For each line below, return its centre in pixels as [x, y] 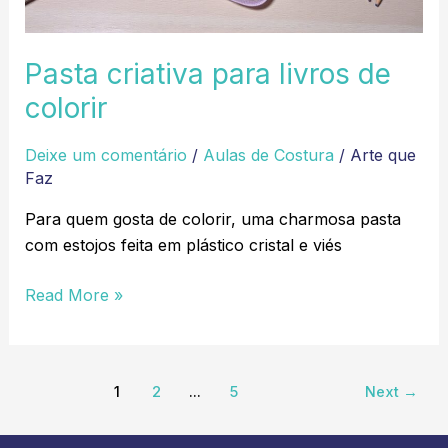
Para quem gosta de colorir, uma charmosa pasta [212, 219]
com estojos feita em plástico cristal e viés [183, 245]
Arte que [382, 155]
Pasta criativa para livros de [207, 73]
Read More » [73, 295]
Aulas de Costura [268, 155]
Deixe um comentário [105, 155]
